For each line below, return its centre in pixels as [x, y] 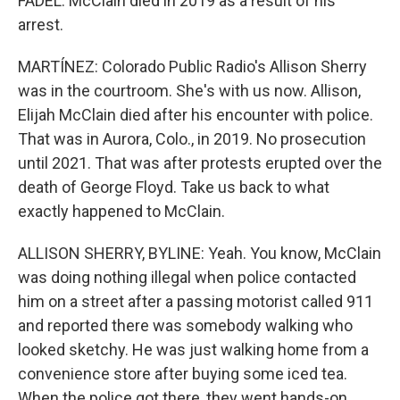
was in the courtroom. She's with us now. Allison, [189, 91]
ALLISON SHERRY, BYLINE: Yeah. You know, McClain [200, 253]
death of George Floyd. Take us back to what [174, 187]
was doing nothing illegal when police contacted [187, 277]
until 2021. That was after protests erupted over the [200, 163]
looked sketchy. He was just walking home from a [193, 350]
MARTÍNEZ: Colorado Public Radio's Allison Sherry [192, 67]
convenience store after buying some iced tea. [183, 374]
